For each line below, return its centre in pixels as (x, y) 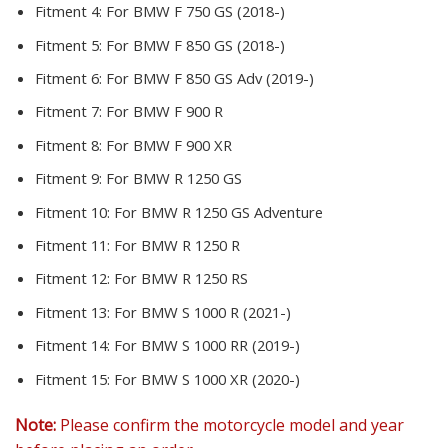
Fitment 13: (74, 311)
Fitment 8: (70, 144)
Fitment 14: (74, 345)
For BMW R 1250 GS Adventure (218, 211)
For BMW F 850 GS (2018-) (195, 44)
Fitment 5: (70, 44)
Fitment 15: (74, 378)
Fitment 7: (70, 111)
